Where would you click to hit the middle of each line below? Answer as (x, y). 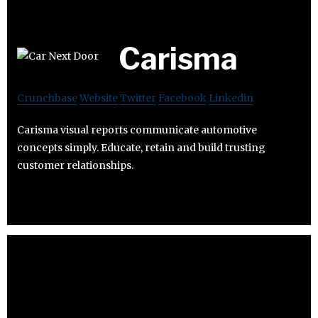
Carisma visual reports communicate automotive (137, 130)
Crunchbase (47, 98)
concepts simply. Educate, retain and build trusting (141, 148)
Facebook (182, 98)
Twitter (138, 98)
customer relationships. (75, 166)
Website (99, 98)
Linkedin (231, 98)
